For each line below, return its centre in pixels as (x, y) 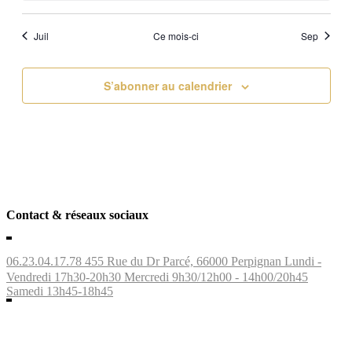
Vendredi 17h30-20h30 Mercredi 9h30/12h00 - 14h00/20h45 (157, 277)
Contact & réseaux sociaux (77, 215)
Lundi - (303, 262)
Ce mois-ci (176, 35)
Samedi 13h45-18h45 (60, 291)
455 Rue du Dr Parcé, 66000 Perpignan (183, 262)
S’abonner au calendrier (167, 85)
